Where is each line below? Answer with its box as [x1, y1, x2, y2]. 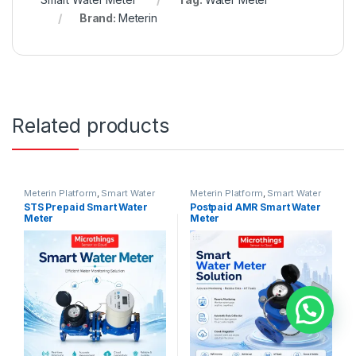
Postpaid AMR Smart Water [189, 201, 321, 214]
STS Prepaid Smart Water [23, 201, 148, 214]
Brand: [79, 10, 118, 25]
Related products [12, 113, 169, 137]
